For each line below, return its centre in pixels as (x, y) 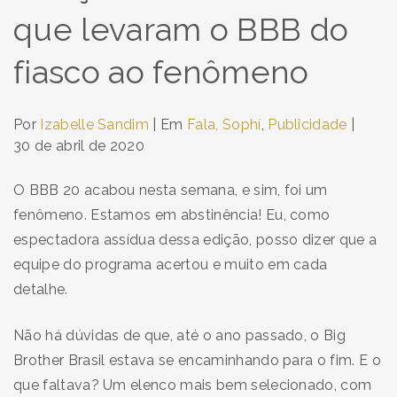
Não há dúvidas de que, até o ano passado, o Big (180, 335)
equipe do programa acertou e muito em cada (171, 264)
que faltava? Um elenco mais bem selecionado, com (193, 385)
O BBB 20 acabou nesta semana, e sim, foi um (171, 190)
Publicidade (307, 124)
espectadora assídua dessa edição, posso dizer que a (195, 239)
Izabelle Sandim (95, 124)
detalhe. (43, 289)
